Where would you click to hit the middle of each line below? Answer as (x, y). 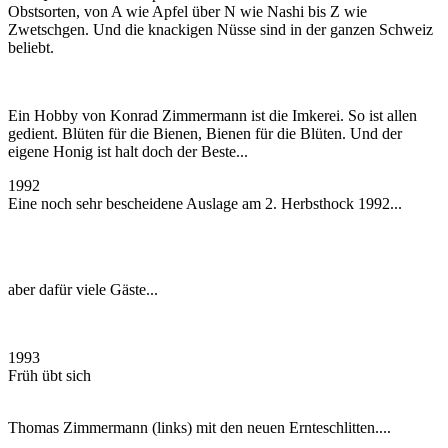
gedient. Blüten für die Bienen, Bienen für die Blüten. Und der (205, 133)
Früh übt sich (49, 375)
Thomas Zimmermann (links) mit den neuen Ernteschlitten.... (199, 427)
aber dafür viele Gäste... (83, 289)
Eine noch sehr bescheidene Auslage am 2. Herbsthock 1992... (205, 203)
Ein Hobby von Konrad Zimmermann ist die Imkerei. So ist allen (212, 115)
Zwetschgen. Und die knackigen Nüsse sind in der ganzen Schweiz (220, 29)
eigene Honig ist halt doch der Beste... (128, 151)
